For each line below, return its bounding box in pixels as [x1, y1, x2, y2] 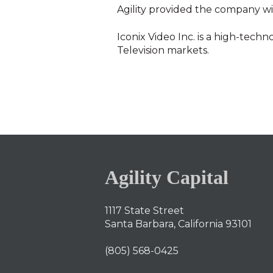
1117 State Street [105, 204, 184, 216]
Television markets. [117, 44, 209, 56]
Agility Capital [105, 166, 229, 188]
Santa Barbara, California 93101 [105, 218, 252, 230]
